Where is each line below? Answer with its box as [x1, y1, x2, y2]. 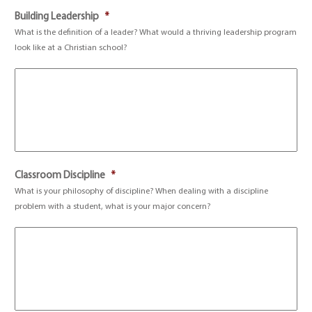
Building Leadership [15, 12, 100, 22]
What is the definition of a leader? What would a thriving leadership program [15, 29, 297, 37]
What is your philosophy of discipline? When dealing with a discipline [15, 187, 269, 196]
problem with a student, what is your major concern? [15, 203, 211, 211]
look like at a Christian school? [15, 44, 127, 52]
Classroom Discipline [15, 171, 106, 181]
